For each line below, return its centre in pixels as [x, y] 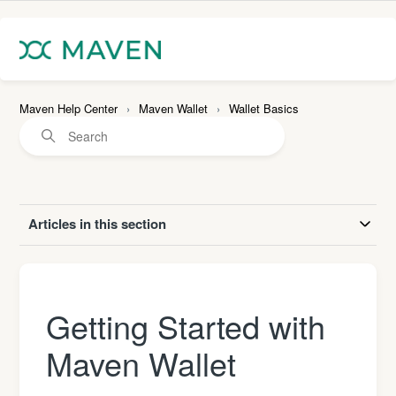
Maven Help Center [69, 108]
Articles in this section [98, 224]
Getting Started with [186, 326]
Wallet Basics [264, 108]
